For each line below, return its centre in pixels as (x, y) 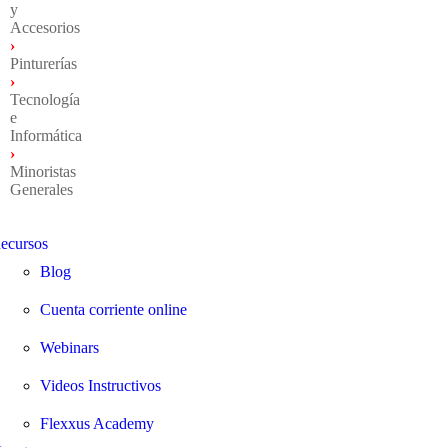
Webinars (69, 348)
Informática (45, 136)
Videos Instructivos (100, 386)
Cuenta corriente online (113, 310)
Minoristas (42, 172)
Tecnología (44, 100)
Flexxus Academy (96, 424)
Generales (41, 190)
